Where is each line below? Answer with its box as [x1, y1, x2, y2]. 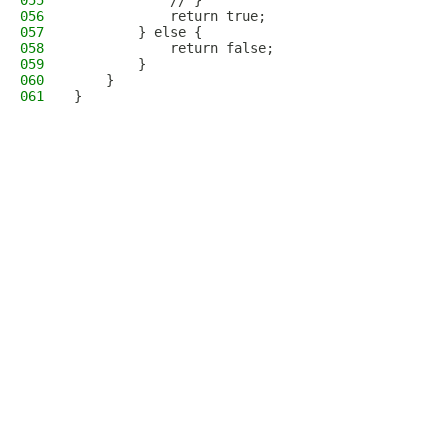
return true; [74, 8, 266, 24]
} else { [74, 24, 202, 40]
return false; [74, 40, 274, 56]
